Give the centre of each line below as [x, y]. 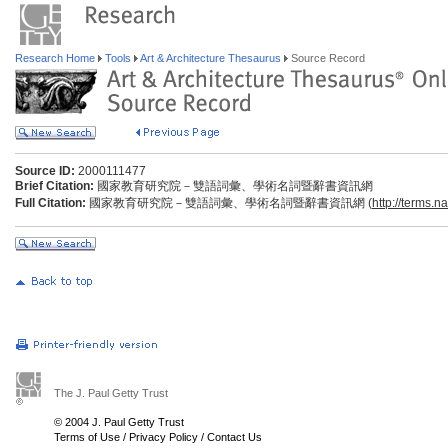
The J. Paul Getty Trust [111, 393]
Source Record [326, 58]
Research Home [56, 58]
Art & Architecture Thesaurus [211, 58]
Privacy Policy [163, 437]
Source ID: [45, 171]
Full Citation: [50, 203]
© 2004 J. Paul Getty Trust [119, 422]
